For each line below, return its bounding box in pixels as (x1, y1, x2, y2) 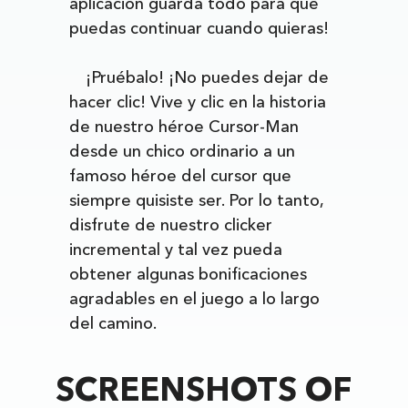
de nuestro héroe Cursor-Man (69, 117, 300, 137)
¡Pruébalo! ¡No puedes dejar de (86, 67, 330, 87)
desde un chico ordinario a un (69, 141, 296, 161)
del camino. (69, 313, 158, 333)
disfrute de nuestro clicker (69, 215, 273, 235)
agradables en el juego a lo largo (69, 289, 321, 309)
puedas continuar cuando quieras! (69, 18, 330, 38)
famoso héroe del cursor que (69, 166, 292, 186)
